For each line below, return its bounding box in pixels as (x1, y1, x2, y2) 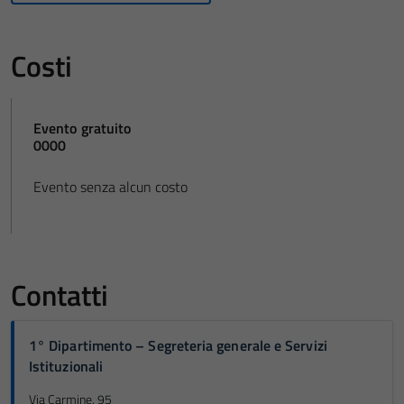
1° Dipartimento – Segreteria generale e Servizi (29, 335, 327, 356)
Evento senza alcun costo (33, 176, 188, 197)
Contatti (11, 273, 108, 317)
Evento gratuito (33, 117, 132, 139)
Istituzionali (29, 355, 104, 377)
